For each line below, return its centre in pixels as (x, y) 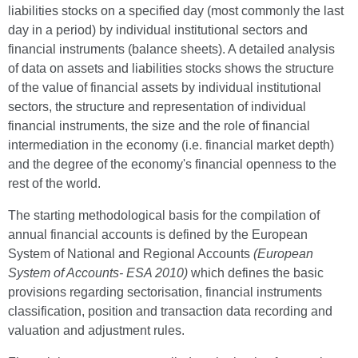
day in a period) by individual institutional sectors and (158, 30)
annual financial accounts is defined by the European (158, 235)
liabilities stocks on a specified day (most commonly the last (176, 11)
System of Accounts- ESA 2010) (99, 273)
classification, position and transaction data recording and (170, 311)
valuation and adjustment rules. (96, 330)
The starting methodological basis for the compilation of (164, 215)
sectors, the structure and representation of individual (157, 107)
